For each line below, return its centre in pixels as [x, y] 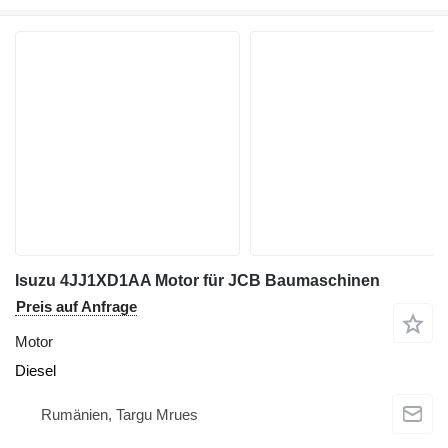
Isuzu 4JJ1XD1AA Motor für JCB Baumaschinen [197, 280]
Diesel [35, 370]
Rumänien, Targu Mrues [119, 415]
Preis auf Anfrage [76, 306]
